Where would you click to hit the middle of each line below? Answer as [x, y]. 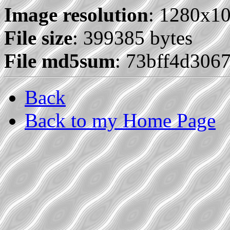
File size [38, 38]
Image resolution [76, 15]
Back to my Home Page [120, 121]
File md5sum [60, 61]
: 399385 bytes [132, 38]
